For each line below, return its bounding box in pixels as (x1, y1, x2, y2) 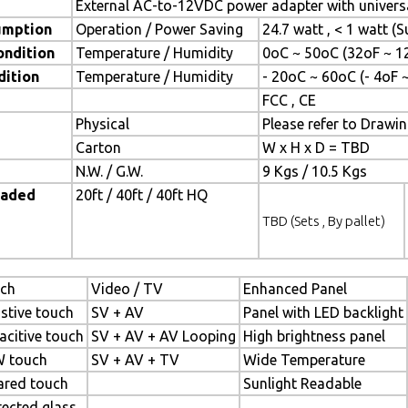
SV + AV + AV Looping (91, 328, 236, 344)
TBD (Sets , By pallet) (262, 213, 385, 229)
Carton (76, 139, 121, 156)
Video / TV (91, 280, 163, 297)
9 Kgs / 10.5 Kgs (262, 163, 367, 179)
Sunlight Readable (243, 375, 362, 392)
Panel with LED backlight (243, 304, 403, 321)
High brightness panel (243, 328, 385, 344)
